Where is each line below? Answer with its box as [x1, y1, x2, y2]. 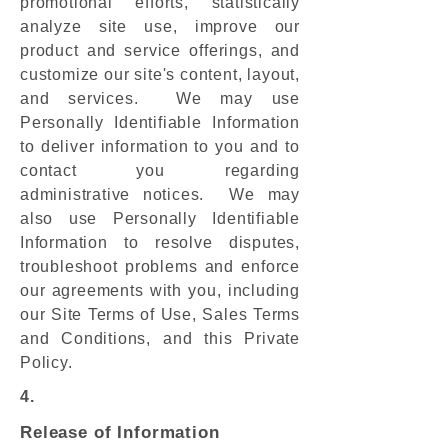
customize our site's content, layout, [20, 66, 300, 83]
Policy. [20, 354, 73, 371]
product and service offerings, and [20, 42, 300, 59]
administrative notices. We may [20, 186, 300, 203]
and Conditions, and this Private [20, 330, 300, 347]
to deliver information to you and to [20, 138, 300, 155]
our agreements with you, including [20, 282, 300, 299]
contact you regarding [20, 162, 300, 179]
